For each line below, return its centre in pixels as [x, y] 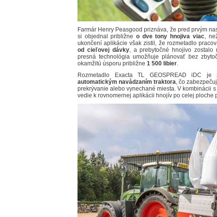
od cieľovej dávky [103, 50]
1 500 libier [162, 64]
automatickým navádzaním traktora [127, 82]
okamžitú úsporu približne [112, 64]
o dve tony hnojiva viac [170, 37]
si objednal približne [107, 37]
